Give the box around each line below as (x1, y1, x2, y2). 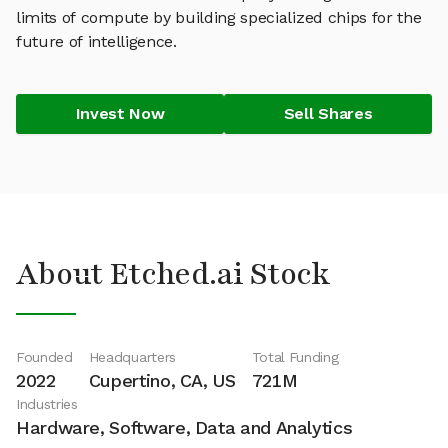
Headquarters (88, 349, 176, 365)
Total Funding (251, 349, 339, 365)
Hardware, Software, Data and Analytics (16, 417, 353, 438)
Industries (16, 396, 78, 412)
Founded (16, 349, 73, 365)
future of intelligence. (16, 32, 177, 51)
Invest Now (75, 104, 165, 123)
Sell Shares (283, 104, 373, 123)
